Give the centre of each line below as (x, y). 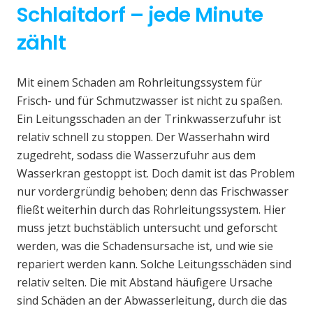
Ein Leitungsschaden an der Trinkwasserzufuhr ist (149, 119)
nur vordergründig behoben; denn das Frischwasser (153, 192)
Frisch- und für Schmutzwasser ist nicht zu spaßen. (150, 101)
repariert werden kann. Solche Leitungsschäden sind (154, 264)
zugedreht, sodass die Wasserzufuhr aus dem (136, 155)
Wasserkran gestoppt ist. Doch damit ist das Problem (156, 174)
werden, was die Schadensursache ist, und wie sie (145, 246)
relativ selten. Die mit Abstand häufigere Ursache (145, 283)
